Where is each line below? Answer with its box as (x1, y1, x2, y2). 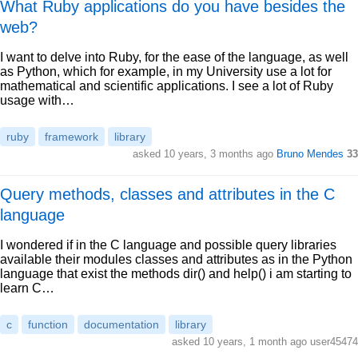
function (28, 318, 68, 331)
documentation (84, 318, 159, 331)
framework (45, 130, 98, 143)
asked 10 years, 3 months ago (133, 148, 276, 160)
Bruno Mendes (276, 148, 344, 160)
